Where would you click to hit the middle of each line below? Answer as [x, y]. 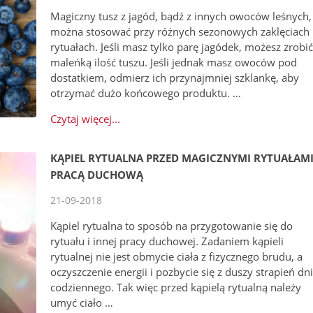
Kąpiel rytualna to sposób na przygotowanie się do [172, 226]
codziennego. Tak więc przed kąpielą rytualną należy [176, 287]
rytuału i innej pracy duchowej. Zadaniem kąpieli [167, 241]
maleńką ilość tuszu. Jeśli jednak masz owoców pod [174, 63]
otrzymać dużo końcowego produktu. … [146, 93]
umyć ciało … [82, 303]
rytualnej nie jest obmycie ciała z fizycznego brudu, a [177, 257]
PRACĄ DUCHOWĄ [97, 175]
